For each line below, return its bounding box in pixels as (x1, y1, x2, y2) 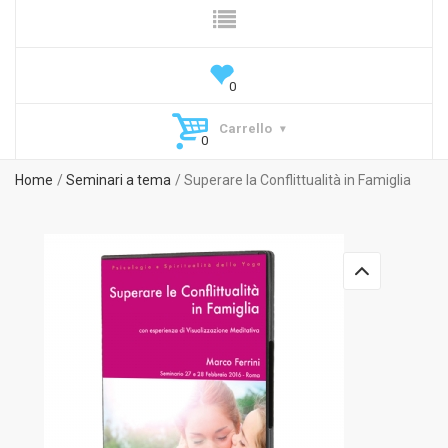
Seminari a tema (66, 171, 171, 188)
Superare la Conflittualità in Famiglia (184, 171, 411, 188)
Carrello (218, 121, 272, 137)
